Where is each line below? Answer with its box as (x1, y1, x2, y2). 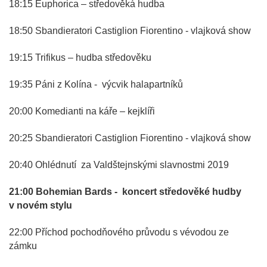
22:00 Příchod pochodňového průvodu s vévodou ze (9, 226, 229, 237)
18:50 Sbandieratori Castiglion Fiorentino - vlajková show (9, 25, 251, 36)
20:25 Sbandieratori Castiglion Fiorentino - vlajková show (9, 132, 251, 143)
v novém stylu (9, 200, 72, 210)
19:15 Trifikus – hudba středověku (9, 52, 151, 63)
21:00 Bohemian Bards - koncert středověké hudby (9, 186, 241, 197)
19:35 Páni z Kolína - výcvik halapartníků (9, 79, 183, 89)
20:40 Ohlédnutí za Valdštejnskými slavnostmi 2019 (9, 159, 229, 170)
